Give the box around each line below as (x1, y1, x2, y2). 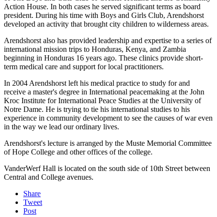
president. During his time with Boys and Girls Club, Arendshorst (4, 11, 204, 20)
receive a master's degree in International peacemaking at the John (4, 88, 204, 96)
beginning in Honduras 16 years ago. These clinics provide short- (4, 54, 203, 62)
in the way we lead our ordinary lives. (4, 123, 119, 131)
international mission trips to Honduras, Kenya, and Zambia (4, 45, 186, 54)
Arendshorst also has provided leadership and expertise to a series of (4, 36, 212, 45)
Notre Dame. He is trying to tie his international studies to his (4, 105, 190, 114)
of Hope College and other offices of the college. (4, 148, 153, 156)
